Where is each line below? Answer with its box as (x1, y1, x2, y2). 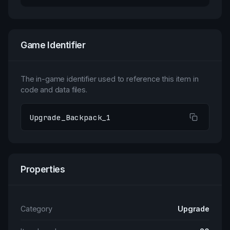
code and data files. (21, 85, 87, 94)
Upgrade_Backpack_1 (29, 112, 111, 122)
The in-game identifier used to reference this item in (21, 74, 199, 83)
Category (21, 204, 52, 213)
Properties (21, 164, 65, 175)
